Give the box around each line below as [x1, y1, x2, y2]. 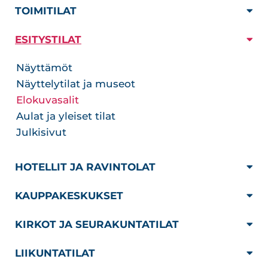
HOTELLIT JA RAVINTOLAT [15, 161, 156, 173]
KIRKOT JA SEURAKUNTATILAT [15, 218, 179, 230]
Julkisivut [16, 126, 66, 138]
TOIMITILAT [15, 5, 77, 17]
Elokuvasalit [16, 94, 79, 106]
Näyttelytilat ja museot [16, 78, 135, 90]
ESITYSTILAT [15, 33, 81, 45]
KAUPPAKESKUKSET [15, 190, 123, 202]
